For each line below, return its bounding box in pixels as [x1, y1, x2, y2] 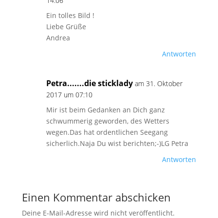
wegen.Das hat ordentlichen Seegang [46, 127, 168, 137]
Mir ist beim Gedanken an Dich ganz [46, 105, 165, 114]
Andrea [46, 33, 70, 42]
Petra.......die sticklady [46, 78, 133, 89]
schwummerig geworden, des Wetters [46, 116, 169, 126]
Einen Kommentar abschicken [21, 190, 171, 204]
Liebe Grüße [46, 22, 86, 31]
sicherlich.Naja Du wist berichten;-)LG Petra [46, 139, 188, 148]
